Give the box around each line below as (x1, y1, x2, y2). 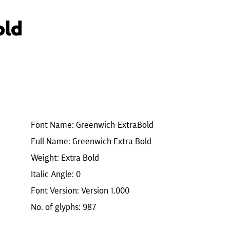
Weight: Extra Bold (31, 152, 99, 163)
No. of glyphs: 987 (31, 202, 96, 212)
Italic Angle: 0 (31, 169, 81, 179)
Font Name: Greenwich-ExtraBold (31, 120, 154, 130)
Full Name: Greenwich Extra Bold (31, 136, 151, 146)
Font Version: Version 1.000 (31, 185, 129, 196)
